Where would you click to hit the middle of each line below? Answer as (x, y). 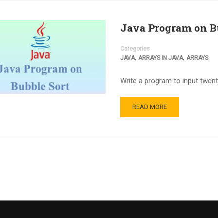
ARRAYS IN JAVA (160, 58)
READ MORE (149, 107)
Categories (135, 49)
